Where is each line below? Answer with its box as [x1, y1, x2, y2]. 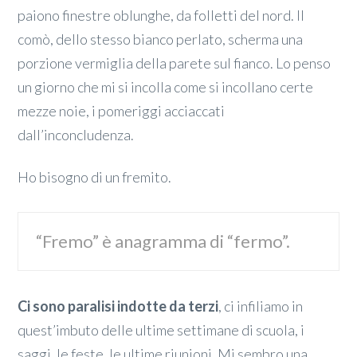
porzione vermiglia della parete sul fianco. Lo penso [18, 53, 331, 72]
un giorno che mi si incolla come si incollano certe [18, 77, 314, 96]
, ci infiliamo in [218, 297, 304, 316]
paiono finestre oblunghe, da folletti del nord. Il [18, 6, 305, 24]
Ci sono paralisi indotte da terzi [18, 297, 219, 316]
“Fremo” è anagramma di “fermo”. [36, 230, 291, 253]
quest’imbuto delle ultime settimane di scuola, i [18, 321, 305, 339]
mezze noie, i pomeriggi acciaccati [18, 101, 226, 120]
